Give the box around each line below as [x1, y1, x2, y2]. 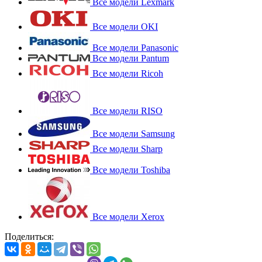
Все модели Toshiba [92, 164, 170, 175]
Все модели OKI [92, 21, 158, 32]
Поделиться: [5, 231, 54, 242]
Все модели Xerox [92, 211, 164, 222]
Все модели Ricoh [92, 68, 163, 78]
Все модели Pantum [92, 53, 169, 63]
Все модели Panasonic [92, 42, 178, 53]
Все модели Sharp [92, 143, 163, 154]
